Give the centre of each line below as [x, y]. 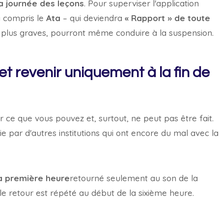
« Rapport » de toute [167, 18]
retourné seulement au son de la [134, 178]
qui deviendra [97, 18]
